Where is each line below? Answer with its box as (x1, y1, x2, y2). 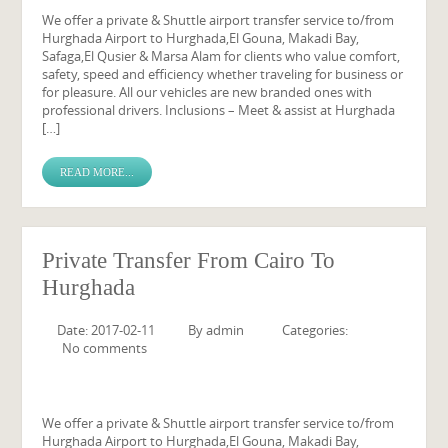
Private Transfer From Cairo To (42, 248, 336, 273)
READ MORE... (60, 166, 135, 178)
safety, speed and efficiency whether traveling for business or (42, 65, 404, 83)
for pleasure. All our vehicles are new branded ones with (42, 83, 373, 101)
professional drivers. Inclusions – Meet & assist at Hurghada (42, 101, 396, 119)
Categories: (282, 321, 349, 339)
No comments (62, 339, 148, 357)
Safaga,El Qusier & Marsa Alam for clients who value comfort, (42, 47, 401, 65)
